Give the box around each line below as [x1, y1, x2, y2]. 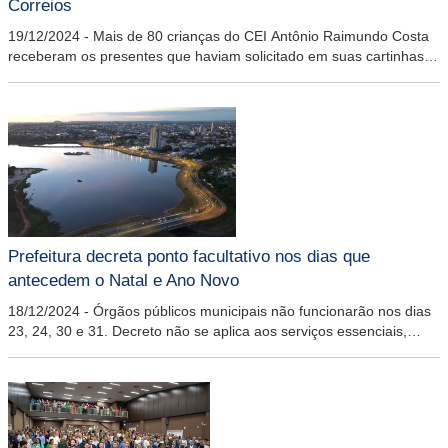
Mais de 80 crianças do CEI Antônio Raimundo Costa [93, 28, 429, 44]
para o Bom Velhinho [8, 68, 140, 84]
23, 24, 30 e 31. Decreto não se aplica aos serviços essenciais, [8, 323, 407, 339]
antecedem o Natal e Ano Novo [8, 271, 239, 290]
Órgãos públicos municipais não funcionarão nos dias [93, 303, 431, 319]
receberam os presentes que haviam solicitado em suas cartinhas [8, 48, 424, 64]
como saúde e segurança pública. [8, 343, 222, 359]
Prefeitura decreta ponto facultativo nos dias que [8, 247, 370, 266]
